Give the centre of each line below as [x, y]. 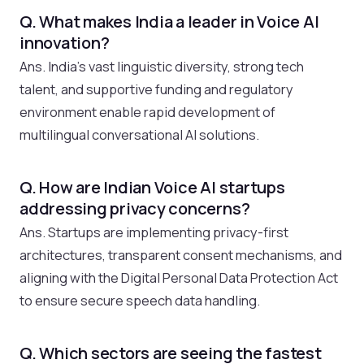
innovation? [65, 42]
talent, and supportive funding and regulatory [156, 89]
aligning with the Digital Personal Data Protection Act [179, 277]
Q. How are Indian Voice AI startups [152, 187]
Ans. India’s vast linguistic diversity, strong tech [162, 66]
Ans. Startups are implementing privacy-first [154, 232]
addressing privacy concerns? [135, 208]
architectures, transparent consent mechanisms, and [181, 254]
